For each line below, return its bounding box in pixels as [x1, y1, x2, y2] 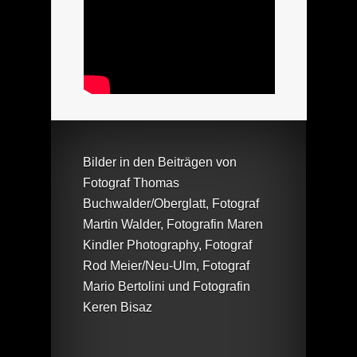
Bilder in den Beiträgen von [83, 155, 237, 169]
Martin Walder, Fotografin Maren [83, 217, 263, 231]
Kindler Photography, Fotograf [83, 237, 252, 252]
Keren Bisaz [83, 300, 152, 314]
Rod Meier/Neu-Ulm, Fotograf [83, 258, 249, 273]
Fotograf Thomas [83, 175, 179, 190]
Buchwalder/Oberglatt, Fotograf [83, 196, 259, 210]
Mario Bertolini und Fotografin [83, 279, 250, 293]
